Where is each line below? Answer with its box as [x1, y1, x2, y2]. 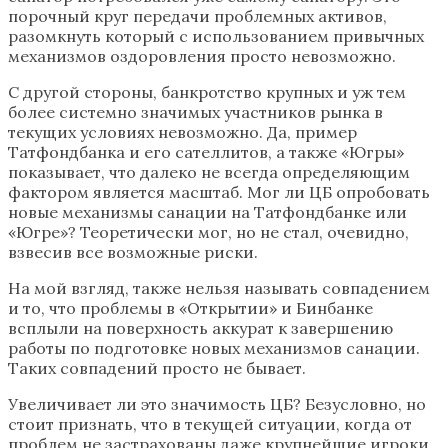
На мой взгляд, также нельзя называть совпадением [8, 278, 430, 299]
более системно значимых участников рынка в [8, 102, 383, 123]
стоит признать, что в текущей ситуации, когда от [8, 414, 412, 435]
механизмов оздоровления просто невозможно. [8, 46, 396, 67]
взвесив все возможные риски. [8, 242, 258, 263]
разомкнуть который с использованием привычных [8, 26, 424, 47]
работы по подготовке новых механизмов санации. [8, 338, 420, 359]
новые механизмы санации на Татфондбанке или [8, 202, 407, 223]
